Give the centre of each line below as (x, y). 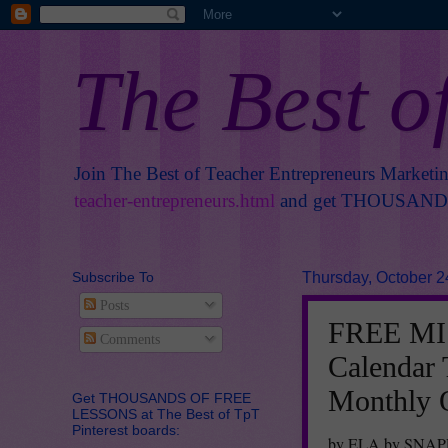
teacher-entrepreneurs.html (174, 200)
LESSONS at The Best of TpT (166, 413)
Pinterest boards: (126, 429)
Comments (127, 339)
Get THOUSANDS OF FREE (161, 397)
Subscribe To (113, 277)
